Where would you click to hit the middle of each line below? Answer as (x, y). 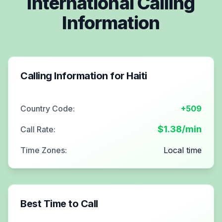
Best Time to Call (59, 203)
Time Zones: (44, 150)
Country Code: (48, 108)
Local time (183, 150)
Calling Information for (73, 76)
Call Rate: (38, 129)
